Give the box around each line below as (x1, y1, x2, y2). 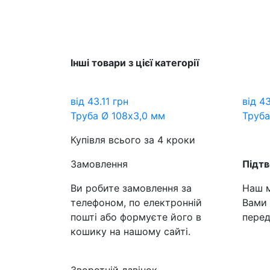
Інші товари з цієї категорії (71, 57, 199, 69)
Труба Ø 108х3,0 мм (71, 110, 165, 122)
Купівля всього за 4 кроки (71, 134, 195, 146)
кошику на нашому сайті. (71, 225, 190, 237)
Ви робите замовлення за (71, 182, 192, 194)
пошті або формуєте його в (71, 211, 201, 223)
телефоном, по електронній (71, 196, 202, 209)
